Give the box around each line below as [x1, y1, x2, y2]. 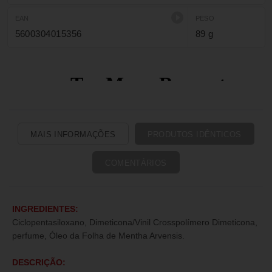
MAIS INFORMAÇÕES [30, 130, 116, 139]
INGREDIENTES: [12, 204, 78, 214]
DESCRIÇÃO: [12, 257, 66, 267]
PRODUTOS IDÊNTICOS [147, 130, 242, 139]
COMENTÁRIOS [105, 158, 167, 168]
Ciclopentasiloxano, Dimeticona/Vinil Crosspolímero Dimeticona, [12, 217, 257, 227]
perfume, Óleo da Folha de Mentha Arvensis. [12, 231, 185, 240]
